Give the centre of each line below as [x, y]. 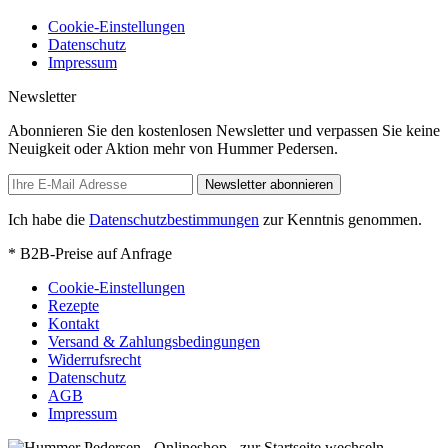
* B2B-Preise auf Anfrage [90, 253]
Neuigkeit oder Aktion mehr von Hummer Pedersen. [173, 148]
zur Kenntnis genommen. [340, 219]
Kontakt [73, 323]
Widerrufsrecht [94, 359]
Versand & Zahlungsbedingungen [154, 341]
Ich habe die [48, 219]
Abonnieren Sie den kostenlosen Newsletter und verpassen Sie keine [224, 130]
